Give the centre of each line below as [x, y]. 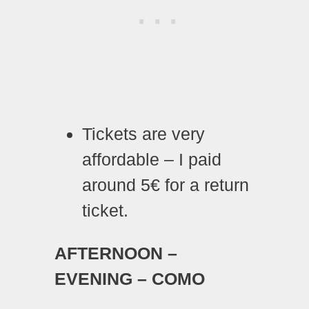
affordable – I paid [152, 159]
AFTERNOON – [116, 253]
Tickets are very [143, 133]
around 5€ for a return [166, 185]
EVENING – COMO [130, 278]
